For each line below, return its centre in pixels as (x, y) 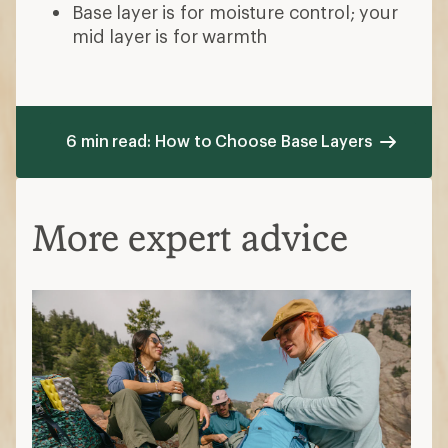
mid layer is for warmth (170, 35)
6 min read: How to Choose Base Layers (218, 140)
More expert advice (190, 237)
